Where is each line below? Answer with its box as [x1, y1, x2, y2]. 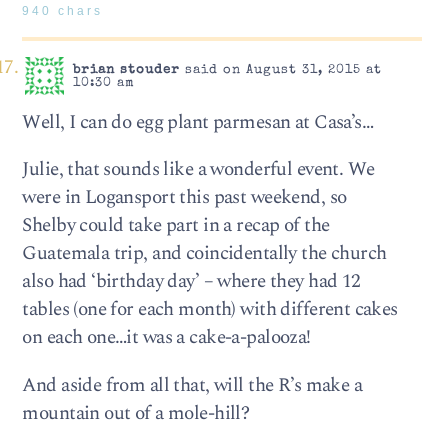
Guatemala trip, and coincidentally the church [22, 239, 387, 269]
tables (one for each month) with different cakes [22, 295, 398, 325]
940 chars [22, 5, 104, 18]
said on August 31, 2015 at [179, 63, 382, 77]
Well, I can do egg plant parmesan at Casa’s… [22, 108, 374, 138]
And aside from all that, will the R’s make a [22, 370, 363, 400]
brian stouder [72, 63, 180, 77]
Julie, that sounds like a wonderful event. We [22, 155, 375, 185]
